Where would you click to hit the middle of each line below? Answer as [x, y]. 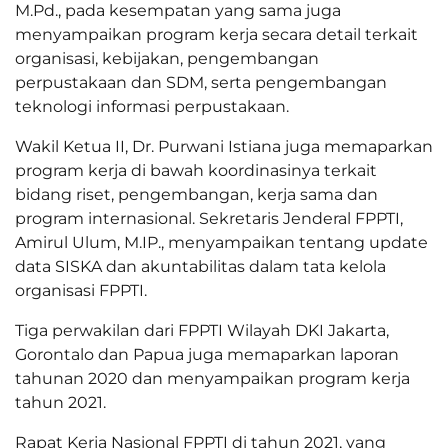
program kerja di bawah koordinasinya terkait [196, 171]
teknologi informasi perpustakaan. [152, 107]
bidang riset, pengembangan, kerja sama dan [196, 195]
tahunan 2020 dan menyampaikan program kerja [212, 379]
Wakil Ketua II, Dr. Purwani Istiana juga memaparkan [224, 147]
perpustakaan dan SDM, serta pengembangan [201, 83]
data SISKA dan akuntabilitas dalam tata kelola [200, 267]
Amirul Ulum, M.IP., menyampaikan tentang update [221, 243]
